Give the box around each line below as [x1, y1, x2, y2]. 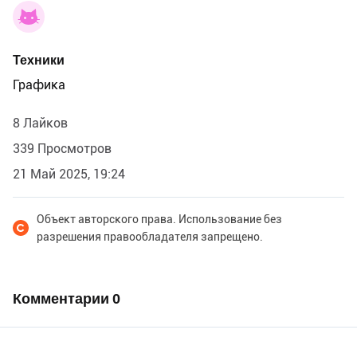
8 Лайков [13, 116, 68, 131]
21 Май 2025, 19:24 [13, 167, 125, 182]
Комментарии [13, 290, 112, 308]
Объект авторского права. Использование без [37, 213, 282, 226]
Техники [13, 53, 65, 69]
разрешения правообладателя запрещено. [37, 230, 263, 244]
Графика [13, 77, 65, 93]
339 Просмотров [13, 141, 112, 157]
